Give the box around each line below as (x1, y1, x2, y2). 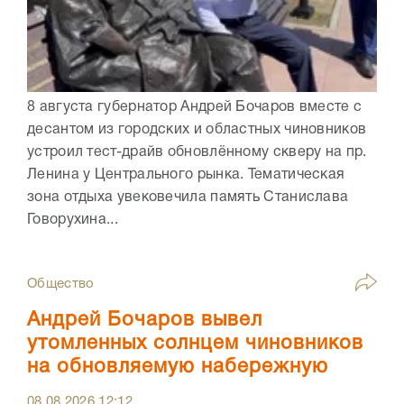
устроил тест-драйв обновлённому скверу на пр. (27, 146, 367, 160)
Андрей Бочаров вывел (27, 311, 262, 330)
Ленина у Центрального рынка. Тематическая (27, 169, 345, 182)
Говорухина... (27, 214, 118, 227)
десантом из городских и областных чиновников (27, 124, 367, 137)
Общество (27, 278, 95, 291)
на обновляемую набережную (27, 358, 328, 377)
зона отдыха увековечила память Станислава (27, 191, 349, 205)
